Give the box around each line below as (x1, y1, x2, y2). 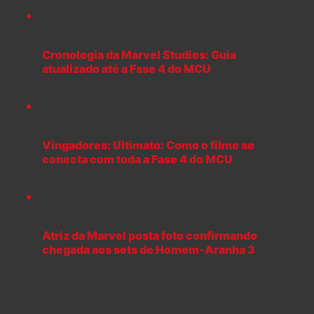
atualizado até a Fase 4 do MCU (42, 62, 211, 76)
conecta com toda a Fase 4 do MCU (42, 152, 233, 167)
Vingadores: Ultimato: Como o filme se (42, 138, 254, 153)
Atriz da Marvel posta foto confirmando (42, 228, 257, 243)
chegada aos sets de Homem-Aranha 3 (42, 242, 255, 257)
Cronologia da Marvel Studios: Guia (42, 48, 236, 62)
